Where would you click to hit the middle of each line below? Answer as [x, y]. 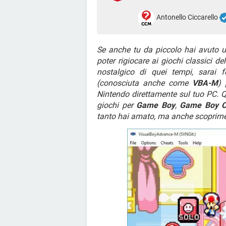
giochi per [117, 105]
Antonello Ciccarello [187, 17]
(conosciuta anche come [145, 83]
